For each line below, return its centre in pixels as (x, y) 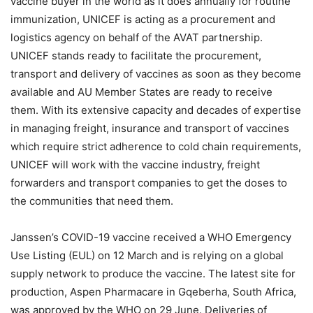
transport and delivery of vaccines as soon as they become (156, 73)
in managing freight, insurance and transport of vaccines (150, 128)
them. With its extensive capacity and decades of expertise (156, 110)
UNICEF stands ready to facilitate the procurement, (136, 55)
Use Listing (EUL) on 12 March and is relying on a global (147, 255)
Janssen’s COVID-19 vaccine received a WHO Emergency (151, 237)
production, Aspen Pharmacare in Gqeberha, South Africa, (153, 291)
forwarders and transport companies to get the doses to (149, 182)
